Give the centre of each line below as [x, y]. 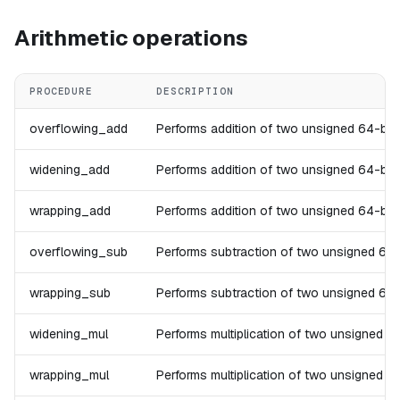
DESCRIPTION [195, 92]
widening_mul [69, 334]
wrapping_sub [70, 293]
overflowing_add [79, 129]
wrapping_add [70, 211]
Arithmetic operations [131, 38]
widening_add [70, 170]
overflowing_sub [79, 252]
